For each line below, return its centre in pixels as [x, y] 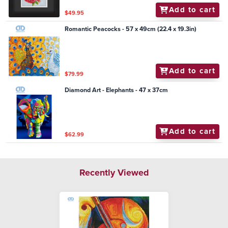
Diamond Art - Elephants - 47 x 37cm [117, 90]
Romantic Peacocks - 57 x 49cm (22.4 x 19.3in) [131, 29]
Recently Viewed [114, 172]
